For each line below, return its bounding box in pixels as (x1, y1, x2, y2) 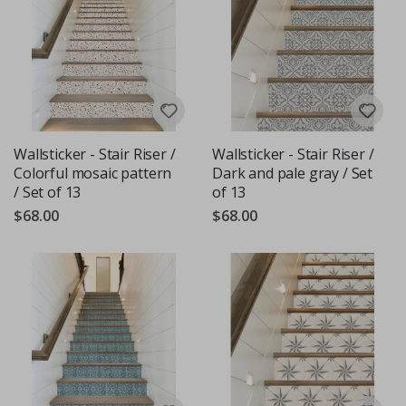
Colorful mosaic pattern (14, 163, 172, 184)
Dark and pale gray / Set (212, 163, 373, 184)
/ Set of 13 (14, 182, 82, 203)
